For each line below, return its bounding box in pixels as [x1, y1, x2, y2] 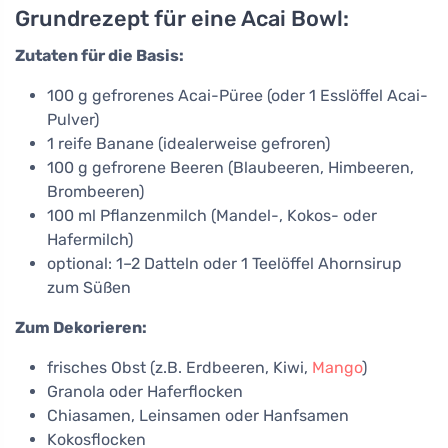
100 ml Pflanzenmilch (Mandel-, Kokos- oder [47, 206, 377, 226]
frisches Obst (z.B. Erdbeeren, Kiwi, [47, 358, 312, 378]
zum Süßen [47, 278, 131, 298]
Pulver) [47, 110, 99, 130]
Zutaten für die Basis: [15, 46, 184, 66]
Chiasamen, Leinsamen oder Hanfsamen [47, 406, 349, 426]
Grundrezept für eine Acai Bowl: [15, 6, 349, 32]
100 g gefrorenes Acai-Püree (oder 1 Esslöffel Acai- [47, 86, 428, 106]
